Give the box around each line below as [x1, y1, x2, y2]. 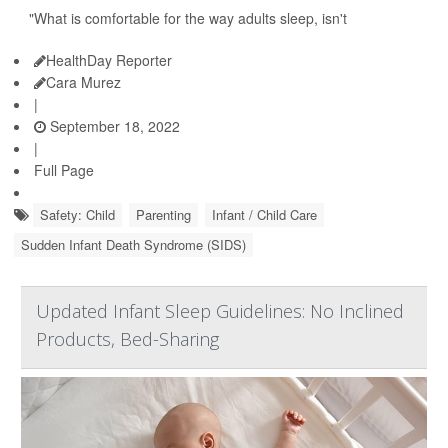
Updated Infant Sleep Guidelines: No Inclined [36, 299, 404, 323]
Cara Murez [46, 72, 121, 92]
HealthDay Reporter [46, 50, 172, 70]
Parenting [136, 205, 191, 224]
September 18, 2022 [46, 116, 180, 136]
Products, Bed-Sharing [36, 327, 219, 351]
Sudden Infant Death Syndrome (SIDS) [21, 235, 246, 254]
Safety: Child [40, 205, 115, 224]
